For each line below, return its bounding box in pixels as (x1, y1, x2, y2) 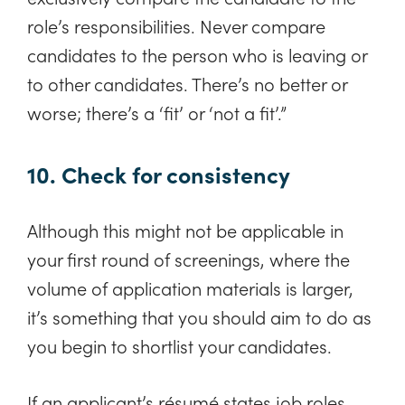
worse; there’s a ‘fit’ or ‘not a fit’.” (27, 99, 287, 126)
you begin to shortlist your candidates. (27, 332, 332, 358)
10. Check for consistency (27, 157, 290, 190)
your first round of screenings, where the (27, 245, 350, 271)
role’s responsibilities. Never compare (27, 13, 325, 39)
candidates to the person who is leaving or (27, 42, 367, 68)
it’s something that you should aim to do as (27, 303, 372, 329)
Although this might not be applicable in (27, 216, 344, 242)
